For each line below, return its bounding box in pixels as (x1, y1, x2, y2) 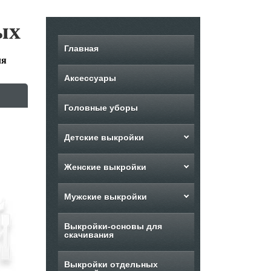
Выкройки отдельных (64, 260, 158, 269)
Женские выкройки (64, 162, 147, 172)
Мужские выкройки (64, 192, 148, 201)
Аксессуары (64, 73, 116, 83)
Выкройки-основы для (64, 221, 163, 231)
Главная (64, 44, 99, 53)
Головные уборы (64, 103, 139, 113)
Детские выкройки (64, 132, 145, 142)
